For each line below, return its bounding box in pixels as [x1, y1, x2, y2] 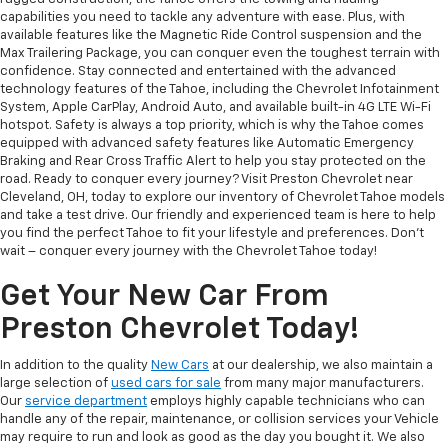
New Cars [151, 359, 209, 373]
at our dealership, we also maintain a [209, 359, 433, 373]
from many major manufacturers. [221, 377, 424, 391]
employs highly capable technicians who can [147, 395, 425, 409]
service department [25, 395, 147, 409]
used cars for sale [111, 377, 221, 391]
